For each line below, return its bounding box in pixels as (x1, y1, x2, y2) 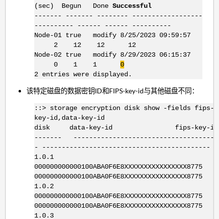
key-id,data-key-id (34, 113, 105, 122)
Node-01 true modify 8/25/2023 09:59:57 (34, 31, 191, 40)
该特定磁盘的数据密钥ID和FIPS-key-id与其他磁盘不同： (26, 87, 199, 95)
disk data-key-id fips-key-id (34, 123, 218, 131)
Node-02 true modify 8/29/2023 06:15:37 (34, 51, 191, 59)
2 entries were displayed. (34, 70, 132, 79)
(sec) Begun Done (34, 2, 112, 10)
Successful (112, 2, 152, 10)
